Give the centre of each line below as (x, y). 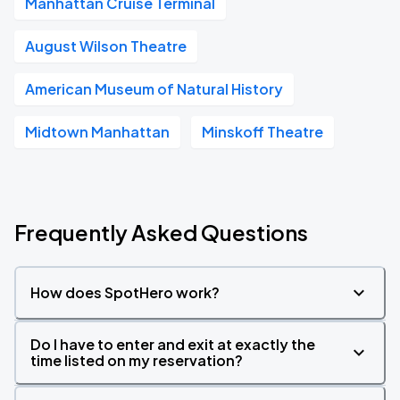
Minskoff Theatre (262, 132)
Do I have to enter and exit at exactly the (173, 344)
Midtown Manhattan (97, 132)
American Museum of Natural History (154, 89)
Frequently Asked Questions (161, 232)
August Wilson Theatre (106, 46)
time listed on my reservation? (137, 360)
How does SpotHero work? (125, 292)
